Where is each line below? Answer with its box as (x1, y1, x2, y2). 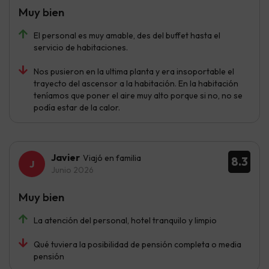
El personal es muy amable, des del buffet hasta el (34, 30, 220, 41)
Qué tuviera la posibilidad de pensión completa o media (34, 239, 241, 250)
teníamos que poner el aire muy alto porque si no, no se (34, 90, 243, 101)
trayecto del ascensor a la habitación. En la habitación (34, 78, 238, 89)
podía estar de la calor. (34, 102, 120, 113)
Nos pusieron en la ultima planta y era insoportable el (34, 66, 234, 77)
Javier (51, 151, 80, 164)
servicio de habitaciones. (34, 42, 128, 53)
